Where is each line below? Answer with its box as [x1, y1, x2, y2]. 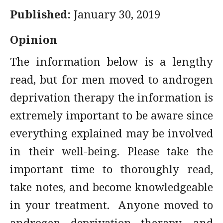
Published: [10, 6, 71, 21]
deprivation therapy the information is [10, 90, 213, 105]
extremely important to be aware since [10, 108, 213, 122]
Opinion [10, 32, 57, 47]
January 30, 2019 [71, 6, 160, 21]
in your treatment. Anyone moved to [10, 197, 213, 212]
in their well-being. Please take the [10, 143, 213, 158]
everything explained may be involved [10, 125, 213, 140]
